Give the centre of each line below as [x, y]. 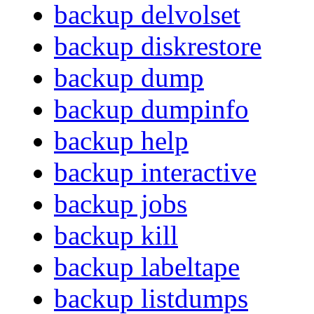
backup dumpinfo [151, 109]
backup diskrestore [158, 46]
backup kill [116, 235]
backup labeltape [147, 267]
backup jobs [121, 204]
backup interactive [155, 172]
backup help [121, 141]
